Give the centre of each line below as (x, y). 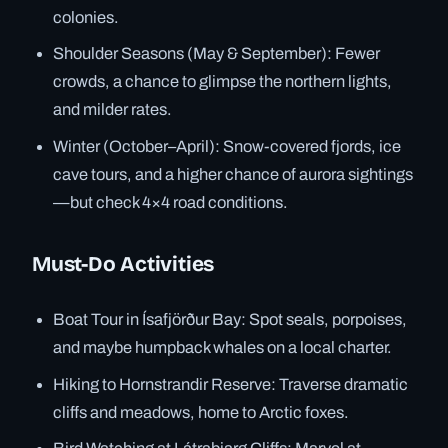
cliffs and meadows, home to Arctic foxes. (201, 412)
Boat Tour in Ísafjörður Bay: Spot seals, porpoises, (230, 320)
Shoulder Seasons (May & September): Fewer (217, 54)
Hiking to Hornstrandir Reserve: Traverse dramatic (231, 384)
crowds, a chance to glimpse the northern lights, (223, 82)
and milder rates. (113, 110)
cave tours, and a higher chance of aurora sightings (233, 174)
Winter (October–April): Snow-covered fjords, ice (227, 146)
